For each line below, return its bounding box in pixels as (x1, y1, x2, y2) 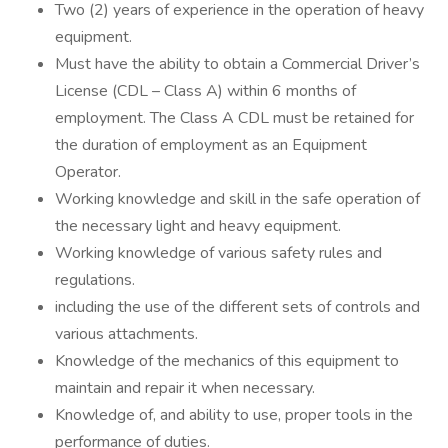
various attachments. (55, 323, 202, 345)
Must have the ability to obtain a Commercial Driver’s (55, 53, 420, 75)
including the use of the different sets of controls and (55, 296, 420, 318)
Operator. (55, 161, 121, 183)
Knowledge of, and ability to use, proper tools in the (55, 404, 413, 426)
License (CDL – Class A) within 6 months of (55, 80, 356, 102)
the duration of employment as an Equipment (55, 134, 367, 156)
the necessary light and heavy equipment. (55, 215, 341, 237)
